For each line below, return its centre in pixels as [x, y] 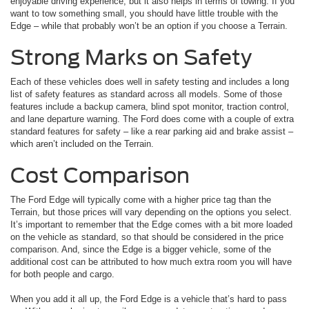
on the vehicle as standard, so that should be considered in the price [147, 237]
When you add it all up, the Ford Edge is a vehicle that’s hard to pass [149, 299]
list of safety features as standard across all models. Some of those [146, 94]
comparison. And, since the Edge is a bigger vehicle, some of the [141, 249]
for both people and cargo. [64, 274]
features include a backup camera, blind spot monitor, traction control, [150, 106]
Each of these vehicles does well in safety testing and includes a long [150, 81]
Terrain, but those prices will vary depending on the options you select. [151, 212]
